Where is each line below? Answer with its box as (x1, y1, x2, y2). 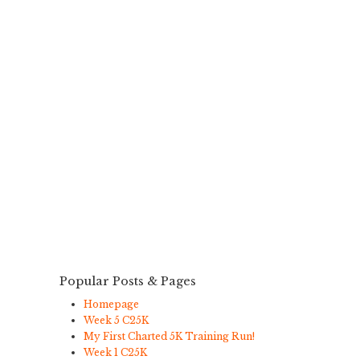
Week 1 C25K (84, 346, 147, 358)
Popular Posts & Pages (59, 273, 196, 288)
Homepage (84, 297, 139, 310)
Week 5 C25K (84, 313, 149, 326)
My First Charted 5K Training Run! (84, 329, 255, 342)
